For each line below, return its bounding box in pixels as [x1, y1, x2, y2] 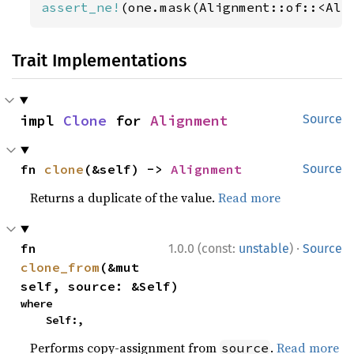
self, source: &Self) [21, 277, 179, 294]
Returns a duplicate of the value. [30, 188, 219, 206]
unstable [239, 240, 289, 256]
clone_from [21, 258, 100, 275]
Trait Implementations [12, 49, 186, 71]
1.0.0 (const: [168, 240, 239, 256]
